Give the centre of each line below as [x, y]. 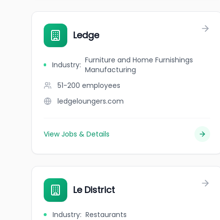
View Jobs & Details [77, 134]
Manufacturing [110, 70]
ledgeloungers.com [91, 101]
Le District [94, 190]
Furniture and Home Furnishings [139, 60]
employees [101, 85]
